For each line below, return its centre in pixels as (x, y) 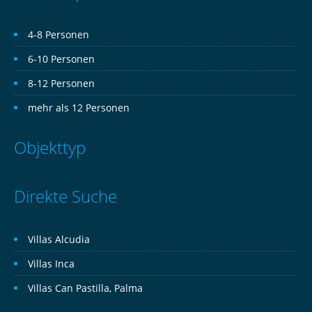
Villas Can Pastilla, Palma (85, 288)
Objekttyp (50, 147)
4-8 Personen (60, 34)
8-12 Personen (63, 83)
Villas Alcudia (59, 239)
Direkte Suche (65, 196)
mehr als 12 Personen (80, 108)
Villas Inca (51, 264)
